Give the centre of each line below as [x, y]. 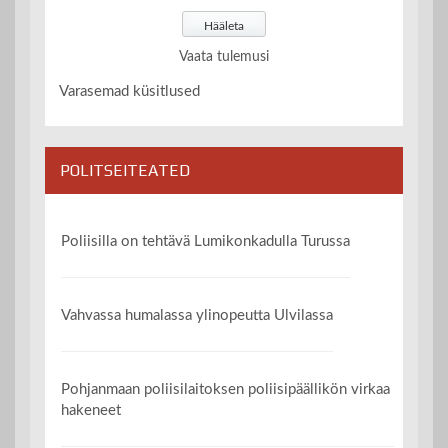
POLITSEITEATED [125, 171]
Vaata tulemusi [224, 57]
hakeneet [91, 411]
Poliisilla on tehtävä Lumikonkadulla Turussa [206, 241]
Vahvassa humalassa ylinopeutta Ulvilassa [197, 315]
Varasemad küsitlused [129, 92]
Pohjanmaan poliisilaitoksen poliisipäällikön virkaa [226, 390]
